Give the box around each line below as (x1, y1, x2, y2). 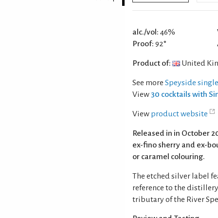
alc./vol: (132, 27, 159, 36)
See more (132, 78, 165, 87)
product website (151, 109, 208, 118)
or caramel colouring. (132, 152, 205, 161)
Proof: (132, 39, 154, 48)
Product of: (132, 58, 171, 68)
